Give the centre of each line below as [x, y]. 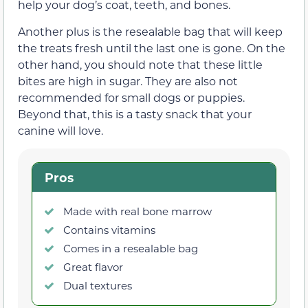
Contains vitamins [109, 229]
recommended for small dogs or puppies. [131, 97]
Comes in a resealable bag [131, 248]
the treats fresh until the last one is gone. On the [152, 47]
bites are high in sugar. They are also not [128, 80]
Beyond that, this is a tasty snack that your [135, 113]
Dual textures [98, 285]
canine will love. [60, 130]
